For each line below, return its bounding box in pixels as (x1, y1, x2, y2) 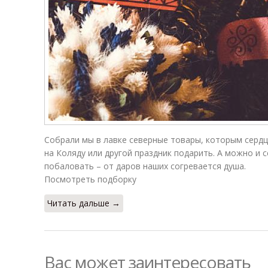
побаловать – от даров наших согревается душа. (44, 160, 246, 172)
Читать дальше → (47, 197, 120, 209)
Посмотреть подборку (44, 173, 136, 185)
